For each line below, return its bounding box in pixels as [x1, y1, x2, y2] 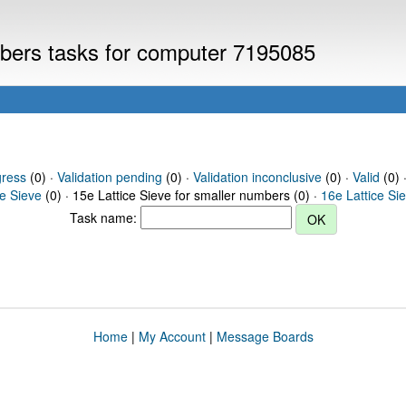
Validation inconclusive [192, 168, 322, 186]
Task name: [69, 208, 140, 227]
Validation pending [56, 168, 162, 186]
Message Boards [216, 327, 314, 345]
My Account [138, 327, 206, 345]
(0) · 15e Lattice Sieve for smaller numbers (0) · [42, 186, 321, 204]
